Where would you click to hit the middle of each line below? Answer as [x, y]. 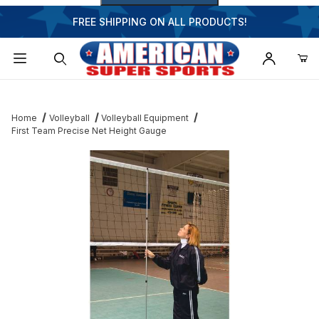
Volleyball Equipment [145, 118]
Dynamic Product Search [79, 90]
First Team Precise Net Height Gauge [89, 131]
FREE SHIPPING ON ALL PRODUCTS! [159, 22]
